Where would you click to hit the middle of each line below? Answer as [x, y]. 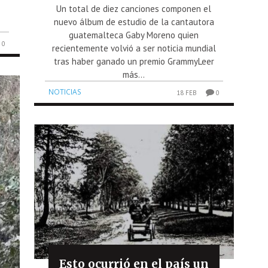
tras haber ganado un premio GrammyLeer [134, 62]
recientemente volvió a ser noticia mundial [134, 48]
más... [134, 75]
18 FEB [186, 93]
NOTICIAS [65, 92]
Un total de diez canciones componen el [134, 9]
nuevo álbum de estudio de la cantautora [134, 22]
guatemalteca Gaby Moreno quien [134, 35]
